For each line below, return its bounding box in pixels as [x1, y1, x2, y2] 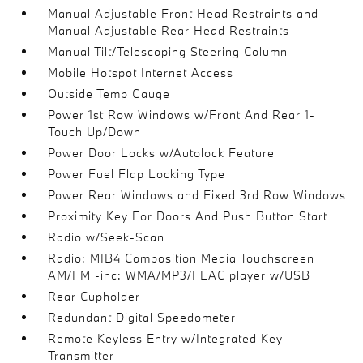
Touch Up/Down [48, 123, 142, 139]
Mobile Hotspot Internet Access [48, 64, 234, 80]
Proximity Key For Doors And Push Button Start [48, 207, 328, 224]
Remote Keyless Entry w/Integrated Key [48, 330, 284, 346]
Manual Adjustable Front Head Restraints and [48, 5, 319, 21]
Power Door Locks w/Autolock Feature [48, 144, 275, 160]
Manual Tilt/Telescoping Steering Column [48, 43, 288, 59]
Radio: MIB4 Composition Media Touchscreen [48, 250, 315, 266]
